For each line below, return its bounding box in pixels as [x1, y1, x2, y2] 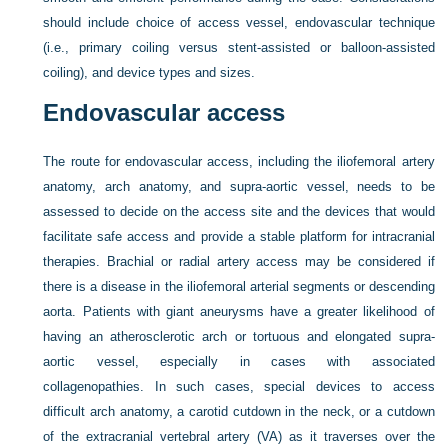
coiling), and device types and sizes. [43, 65, 256, 80]
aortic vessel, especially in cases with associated [43, 354, 435, 369]
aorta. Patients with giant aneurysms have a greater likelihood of [43, 304, 435, 319]
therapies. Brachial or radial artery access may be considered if [43, 254, 435, 269]
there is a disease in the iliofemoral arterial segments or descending [43, 279, 435, 294]
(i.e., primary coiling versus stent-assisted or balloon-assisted [43, 40, 435, 55]
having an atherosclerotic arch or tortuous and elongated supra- [43, 329, 435, 344]
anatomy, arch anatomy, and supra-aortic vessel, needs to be [43, 179, 435, 194]
